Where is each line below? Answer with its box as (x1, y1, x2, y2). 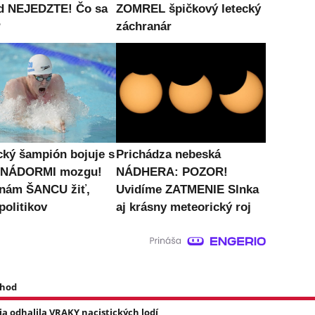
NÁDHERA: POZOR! (115, 165, 228, 179)
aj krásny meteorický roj (115, 200, 251, 214)
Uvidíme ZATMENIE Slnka (115, 182, 259, 196)
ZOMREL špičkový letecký (115, 2, 261, 16)
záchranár (115, 20, 172, 34)
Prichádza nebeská (115, 147, 221, 161)
